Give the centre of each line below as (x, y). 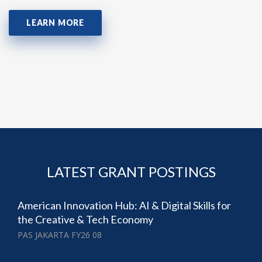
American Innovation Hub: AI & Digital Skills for (124, 205)
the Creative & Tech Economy (85, 219)
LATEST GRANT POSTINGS (131, 171)
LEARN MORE (55, 22)
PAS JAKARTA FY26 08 (60, 235)
